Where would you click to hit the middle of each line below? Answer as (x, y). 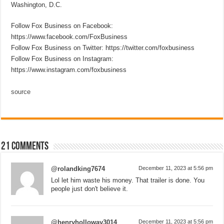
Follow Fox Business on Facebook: (62, 25)
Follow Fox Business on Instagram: (62, 58)
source (21, 91)
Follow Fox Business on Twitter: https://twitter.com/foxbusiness (103, 47)
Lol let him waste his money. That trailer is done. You (128, 180)
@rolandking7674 (78, 168)
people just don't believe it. (90, 188)
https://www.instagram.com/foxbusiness (69, 69)
